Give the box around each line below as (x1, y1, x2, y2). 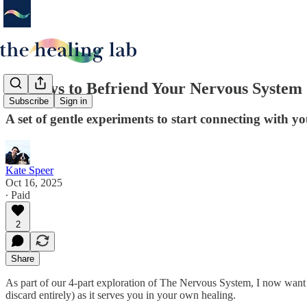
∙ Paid (5, 188, 30, 201)
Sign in (60, 96, 87, 107)
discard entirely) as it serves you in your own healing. (5, 288, 236, 301)
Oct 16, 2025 (5, 176, 62, 188)
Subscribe (9, 96, 49, 107)
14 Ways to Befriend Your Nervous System (5, 79, 302, 97)
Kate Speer (5, 164, 53, 176)
